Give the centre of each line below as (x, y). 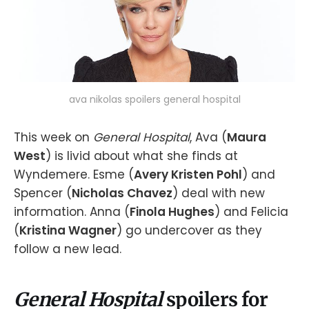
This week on (53, 138)
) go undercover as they (189, 231)
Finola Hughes (172, 212)
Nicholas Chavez (122, 193)
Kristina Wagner (68, 231)
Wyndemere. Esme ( (74, 175)
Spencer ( (43, 193)
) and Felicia (251, 212)
